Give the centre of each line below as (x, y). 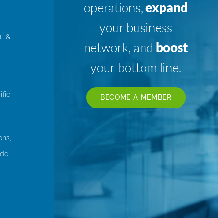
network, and (120, 47)
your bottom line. (136, 67)
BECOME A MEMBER (136, 97)
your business (136, 27)
